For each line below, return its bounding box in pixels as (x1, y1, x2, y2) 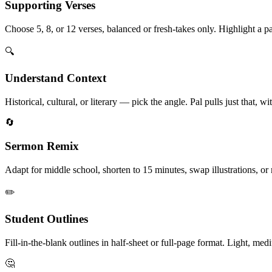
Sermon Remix (5, 139, 79, 152)
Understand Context (5, 72, 106, 85)
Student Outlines (5, 212, 88, 226)
